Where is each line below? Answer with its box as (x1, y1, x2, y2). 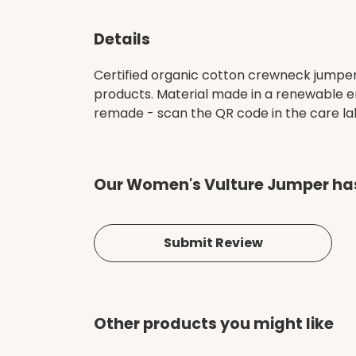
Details (94, 29, 150, 50)
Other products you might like (94, 313, 334, 335)
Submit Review (163, 234, 263, 253)
